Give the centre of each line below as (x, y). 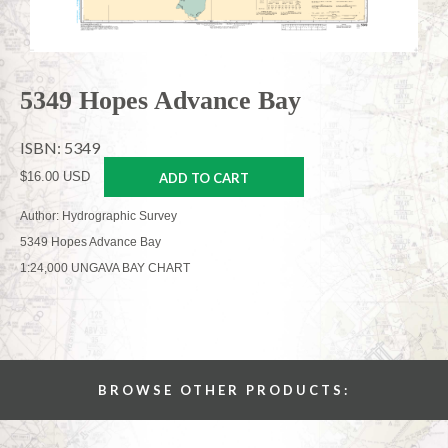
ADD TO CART (204, 177)
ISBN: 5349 (60, 147)
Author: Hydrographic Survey (98, 215)
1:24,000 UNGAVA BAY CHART (105, 267)
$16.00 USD (55, 176)
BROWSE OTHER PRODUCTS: (224, 390)
